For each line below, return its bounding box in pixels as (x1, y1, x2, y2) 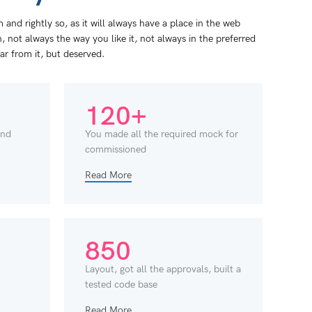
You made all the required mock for (84, 128, 238, 141)
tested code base (84, 279, 157, 291)
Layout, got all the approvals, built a (84, 263, 241, 276)
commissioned (84, 143, 146, 156)
